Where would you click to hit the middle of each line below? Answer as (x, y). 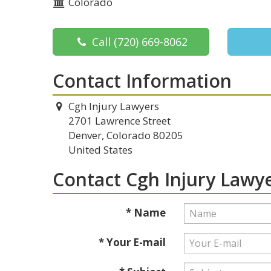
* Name (145, 213)
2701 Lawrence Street (119, 121)
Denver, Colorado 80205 (126, 135)
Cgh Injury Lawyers (113, 106)
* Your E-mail (132, 242)
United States (100, 150)
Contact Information (142, 81)
